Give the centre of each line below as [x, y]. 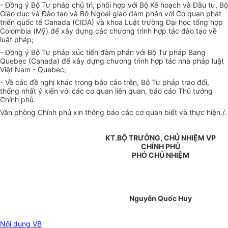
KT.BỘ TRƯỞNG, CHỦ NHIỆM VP [160, 138]
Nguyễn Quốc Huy [160, 198]
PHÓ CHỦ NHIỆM [160, 155]
